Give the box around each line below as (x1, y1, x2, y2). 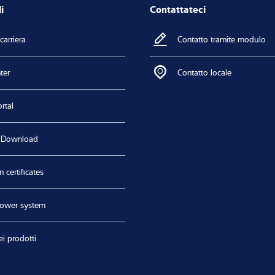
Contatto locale (177, 66, 231, 79)
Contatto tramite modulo (177, 33, 266, 45)
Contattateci (150, 1, 206, 15)
